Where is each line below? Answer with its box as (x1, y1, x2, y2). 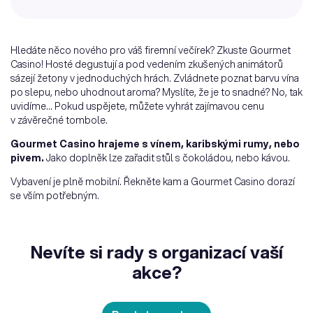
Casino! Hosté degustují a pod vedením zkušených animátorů (10, 57, 283, 72)
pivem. (10, 151, 44, 166)
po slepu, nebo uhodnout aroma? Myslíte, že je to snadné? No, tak (10, 85, 303, 100)
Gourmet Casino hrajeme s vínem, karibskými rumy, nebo (10, 137, 300, 152)
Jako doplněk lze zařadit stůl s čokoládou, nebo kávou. (44, 151, 290, 166)
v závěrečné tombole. (10, 113, 108, 128)
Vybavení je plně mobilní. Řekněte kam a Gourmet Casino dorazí (10, 175, 295, 189)
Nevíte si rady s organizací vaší (30, 240, 283, 265)
